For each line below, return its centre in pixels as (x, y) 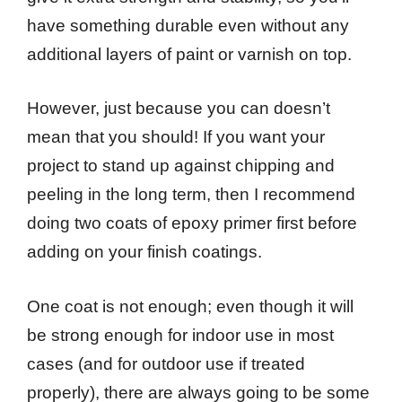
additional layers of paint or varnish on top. (189, 54)
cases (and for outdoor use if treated (166, 363)
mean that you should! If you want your (176, 137)
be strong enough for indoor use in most (180, 335)
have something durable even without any (188, 25)
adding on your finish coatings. (144, 252)
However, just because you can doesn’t (179, 109)
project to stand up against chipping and (181, 166)
